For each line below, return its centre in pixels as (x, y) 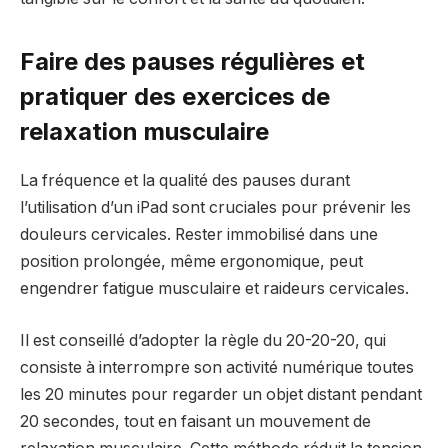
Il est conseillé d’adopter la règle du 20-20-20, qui (203, 340)
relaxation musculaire (144, 132)
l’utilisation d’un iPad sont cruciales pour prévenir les (215, 208)
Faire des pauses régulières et (192, 62)
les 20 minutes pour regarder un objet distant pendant (221, 394)
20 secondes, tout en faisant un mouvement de (195, 421)
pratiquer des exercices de (175, 97)
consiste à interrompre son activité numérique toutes (217, 367)
